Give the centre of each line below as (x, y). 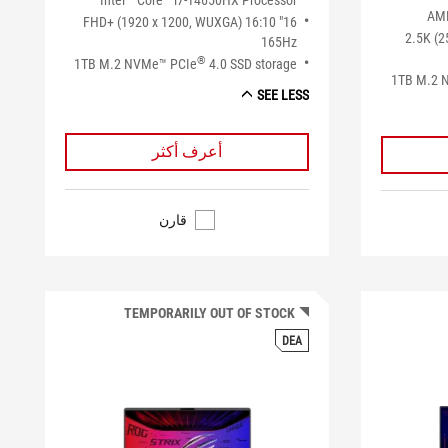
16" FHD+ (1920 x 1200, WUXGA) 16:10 (180, 22)
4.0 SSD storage (252, 64)
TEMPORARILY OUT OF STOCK (210, 313)
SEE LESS (283, 95)
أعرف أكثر (187, 152)
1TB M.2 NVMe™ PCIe (136, 64)
